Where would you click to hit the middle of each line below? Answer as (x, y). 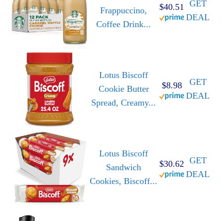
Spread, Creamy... (124, 103)
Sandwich (124, 167)
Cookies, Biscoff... (124, 181)
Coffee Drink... (124, 24)
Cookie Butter (124, 89)
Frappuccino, (124, 11)
